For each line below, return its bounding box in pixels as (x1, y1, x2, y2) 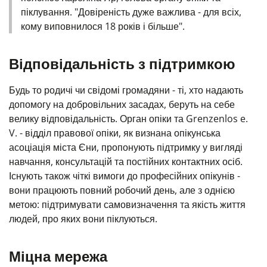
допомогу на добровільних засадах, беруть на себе (9, 98, 235, 111)
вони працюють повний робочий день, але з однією (9, 184, 235, 197)
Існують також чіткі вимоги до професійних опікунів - (9, 169, 240, 182)
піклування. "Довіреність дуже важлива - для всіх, (21, 5, 241, 18)
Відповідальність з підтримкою (9, 54, 235, 73)
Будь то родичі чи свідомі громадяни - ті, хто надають (9, 83, 243, 97)
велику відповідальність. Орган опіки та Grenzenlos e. (9, 112, 248, 125)
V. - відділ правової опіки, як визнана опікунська (9, 126, 221, 139)
